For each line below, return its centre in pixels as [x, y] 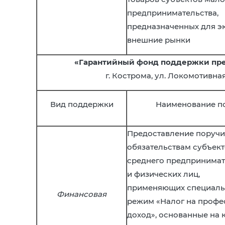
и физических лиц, [163, 174]
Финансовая [82, 194]
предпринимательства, [173, 13]
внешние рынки [159, 40]
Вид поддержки [82, 104]
